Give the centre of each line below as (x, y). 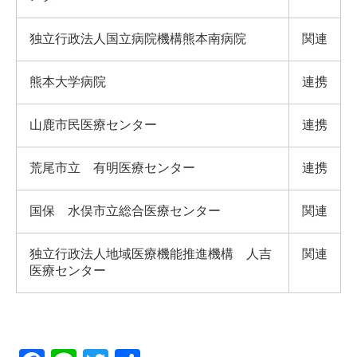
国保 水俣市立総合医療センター (125, 211)
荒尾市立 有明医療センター (112, 168)
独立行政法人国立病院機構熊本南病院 (138, 39)
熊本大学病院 (68, 82)
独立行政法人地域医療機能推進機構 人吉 (151, 254)
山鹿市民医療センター (93, 125)
